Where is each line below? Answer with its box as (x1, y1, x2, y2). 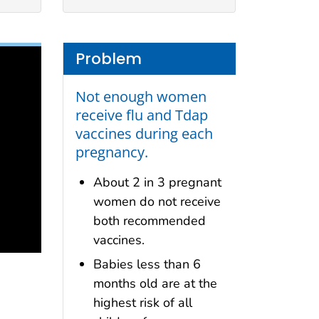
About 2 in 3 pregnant (93, 174, 221, 192)
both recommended (93, 212, 206, 230)
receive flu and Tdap (75, 105, 208, 125)
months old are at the (93, 274, 217, 292)
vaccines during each (75, 123, 213, 144)
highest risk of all (93, 293, 192, 311)
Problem (75, 48, 142, 69)
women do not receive (93, 193, 221, 211)
